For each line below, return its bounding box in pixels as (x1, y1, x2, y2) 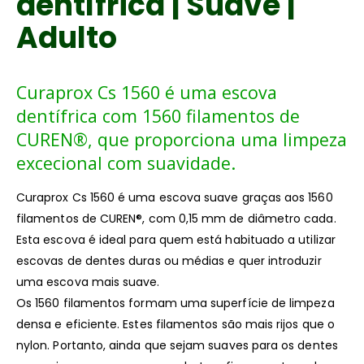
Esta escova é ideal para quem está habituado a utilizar (16, 232, 336, 249)
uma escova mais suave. (16, 274, 160, 291)
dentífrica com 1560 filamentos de (16, 104, 300, 128)
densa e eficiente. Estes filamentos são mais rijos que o (16, 316, 335, 333)
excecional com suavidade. (16, 151, 236, 175)
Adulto (16, 17, 117, 59)
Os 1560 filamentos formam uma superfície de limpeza (16, 295, 335, 312)
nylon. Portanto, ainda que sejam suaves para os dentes (16, 337, 338, 354)
